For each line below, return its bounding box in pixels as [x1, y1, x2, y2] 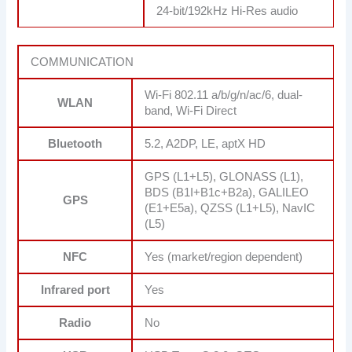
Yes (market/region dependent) [145, 251, 303, 264]
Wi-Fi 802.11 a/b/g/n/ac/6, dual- [145, 89, 303, 102]
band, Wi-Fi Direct [145, 104, 237, 118]
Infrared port [40, 284, 110, 297]
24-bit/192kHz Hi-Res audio [156, 5, 299, 18]
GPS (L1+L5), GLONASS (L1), [145, 170, 304, 184]
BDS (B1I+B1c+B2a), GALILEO [145, 186, 310, 200]
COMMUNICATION [31, 56, 134, 69]
